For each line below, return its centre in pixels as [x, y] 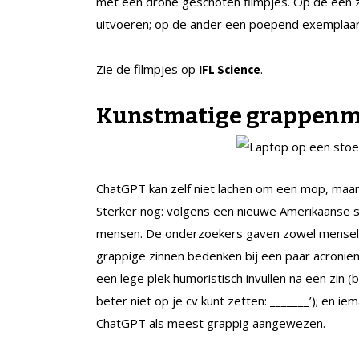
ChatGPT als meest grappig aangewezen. [211, 323]
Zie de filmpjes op [147, 69]
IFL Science [230, 69]
